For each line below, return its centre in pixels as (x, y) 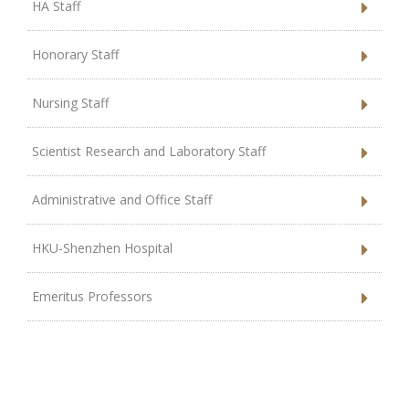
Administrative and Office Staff (118, 199)
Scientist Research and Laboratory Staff (145, 151)
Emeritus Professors (93, 296)
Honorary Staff (72, 54)
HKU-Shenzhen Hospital (103, 247)
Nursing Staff (67, 102)
